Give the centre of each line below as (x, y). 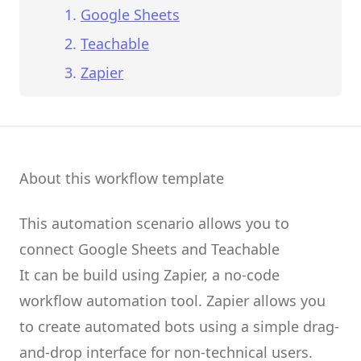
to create (52, 326)
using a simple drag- (267, 326)
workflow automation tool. (113, 300)
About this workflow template (122, 178)
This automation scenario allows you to (154, 223)
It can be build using (91, 274)
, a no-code (242, 274)
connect (49, 249)
